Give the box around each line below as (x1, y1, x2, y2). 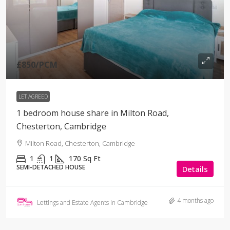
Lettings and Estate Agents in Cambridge (37, 198, 148, 207)
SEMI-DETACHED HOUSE (16, 163, 85, 171)
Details (182, 164, 208, 174)
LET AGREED (18, 93, 48, 100)
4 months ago (177, 196, 214, 205)
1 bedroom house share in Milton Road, (16, 107, 169, 119)
